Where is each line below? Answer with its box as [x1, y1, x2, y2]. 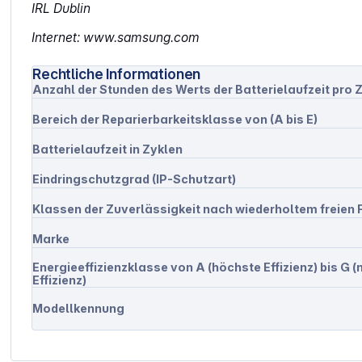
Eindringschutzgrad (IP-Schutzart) [32, 172, 237, 187]
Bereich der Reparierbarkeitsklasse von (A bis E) [32, 112, 318, 127]
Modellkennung [32, 301, 125, 316]
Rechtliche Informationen [32, 65, 201, 83]
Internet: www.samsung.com [32, 30, 200, 46]
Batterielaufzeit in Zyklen [32, 142, 183, 157]
